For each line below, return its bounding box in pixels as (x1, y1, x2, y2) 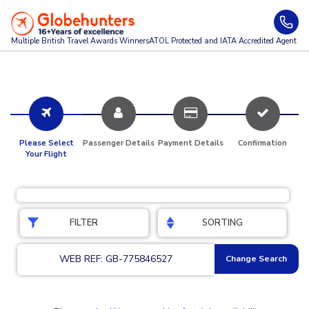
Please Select (19, 138, 74, 148)
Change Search (226, 253, 288, 264)
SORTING (201, 217, 243, 229)
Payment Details (157, 138, 223, 148)
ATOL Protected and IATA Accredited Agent (149, 36, 297, 46)
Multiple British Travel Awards (11, 36, 119, 46)
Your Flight (26, 149, 68, 159)
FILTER (70, 217, 99, 229)
